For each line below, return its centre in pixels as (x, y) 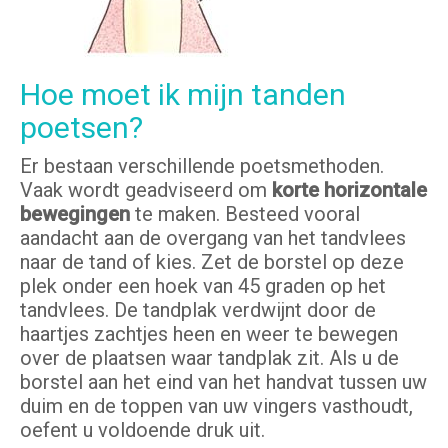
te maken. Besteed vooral (245, 214)
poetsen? (81, 128)
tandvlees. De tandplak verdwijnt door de (198, 310)
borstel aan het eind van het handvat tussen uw (223, 382)
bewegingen (75, 214)
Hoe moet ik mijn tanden (183, 95)
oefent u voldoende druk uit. (142, 430)
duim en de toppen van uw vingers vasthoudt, (216, 406)
